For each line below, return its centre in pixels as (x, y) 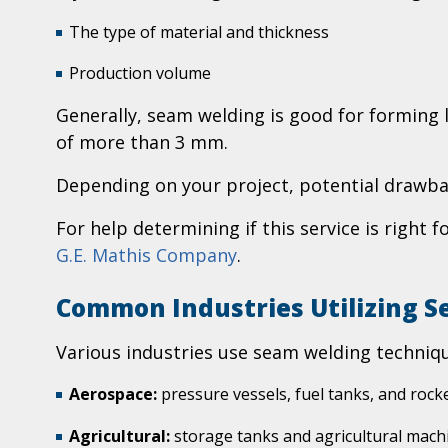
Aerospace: (113, 394)
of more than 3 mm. (142, 142)
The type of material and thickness (199, 31)
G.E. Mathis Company (146, 255)
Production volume (140, 73)
